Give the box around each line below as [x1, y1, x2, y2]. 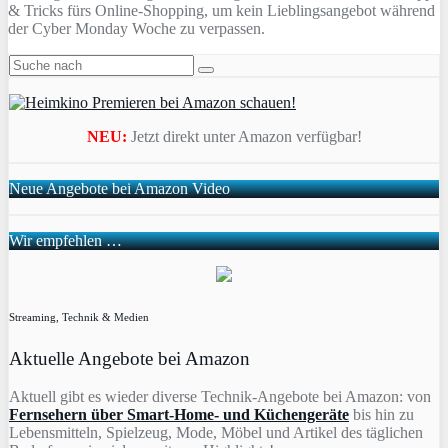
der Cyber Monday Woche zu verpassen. [8, 19, 265, 37]
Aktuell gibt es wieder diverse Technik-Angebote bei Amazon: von [9, 388, 431, 406]
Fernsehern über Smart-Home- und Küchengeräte [9, 406, 349, 424]
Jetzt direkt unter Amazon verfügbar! [130, 127, 362, 145]
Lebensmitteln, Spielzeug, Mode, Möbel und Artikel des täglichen [9, 424, 423, 442]
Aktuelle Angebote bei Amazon [9, 347, 250, 369]
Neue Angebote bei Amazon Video [9, 179, 230, 197]
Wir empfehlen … [9, 231, 122, 249]
